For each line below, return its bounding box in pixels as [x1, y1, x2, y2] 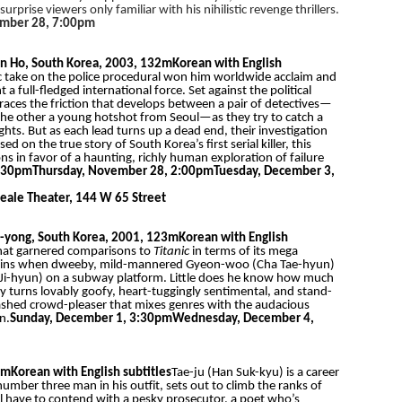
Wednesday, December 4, [171, 312, 314, 326]
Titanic [153, 245, 189, 258]
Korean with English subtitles [10, 365, 171, 380]
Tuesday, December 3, [213, 164, 335, 179]
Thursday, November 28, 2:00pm [31, 164, 214, 179]
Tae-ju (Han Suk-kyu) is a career [170, 365, 339, 380]
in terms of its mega [191, 245, 298, 258]
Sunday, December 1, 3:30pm [9, 312, 172, 326]
